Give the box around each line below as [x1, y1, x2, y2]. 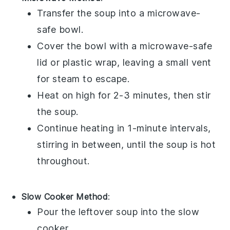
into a [116, 8, 147, 19]
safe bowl [37, 24, 81, 35]
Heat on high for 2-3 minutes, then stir [37, 90, 211, 101]
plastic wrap [62, 57, 117, 68]
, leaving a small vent [117, 57, 212, 68]
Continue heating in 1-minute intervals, [37, 123, 211, 134]
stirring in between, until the [37, 139, 166, 150]
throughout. [37, 156, 90, 167]
